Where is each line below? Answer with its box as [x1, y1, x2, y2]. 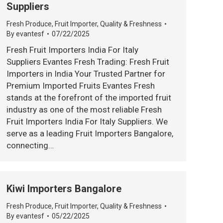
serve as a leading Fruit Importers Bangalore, [6, 128, 173, 138]
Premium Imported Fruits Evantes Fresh [6, 81, 155, 91]
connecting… [6, 140, 54, 150]
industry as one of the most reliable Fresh [6, 105, 162, 114]
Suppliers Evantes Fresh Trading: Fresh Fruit [6, 57, 169, 67]
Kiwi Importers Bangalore [6, 183, 121, 195]
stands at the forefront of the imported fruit [6, 93, 171, 103]
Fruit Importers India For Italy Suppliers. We [6, 116, 168, 126]
